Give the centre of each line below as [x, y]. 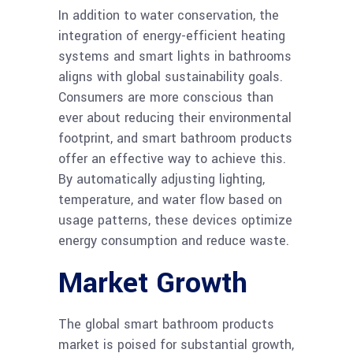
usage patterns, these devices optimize [175, 221]
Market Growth [153, 283]
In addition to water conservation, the [169, 16]
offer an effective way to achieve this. [172, 159]
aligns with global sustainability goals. [171, 77]
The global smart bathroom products [166, 325]
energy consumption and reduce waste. [174, 241]
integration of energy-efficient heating [172, 36]
